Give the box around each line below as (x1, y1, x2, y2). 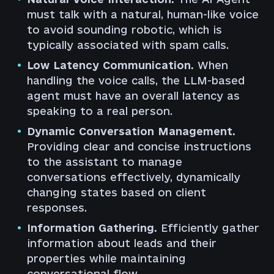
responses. (27, 202, 87, 214)
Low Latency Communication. (27, 59, 194, 72)
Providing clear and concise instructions (27, 141, 251, 153)
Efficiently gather (157, 222, 259, 234)
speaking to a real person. (27, 105, 172, 117)
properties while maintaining (27, 253, 186, 265)
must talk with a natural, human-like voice (27, 9, 259, 21)
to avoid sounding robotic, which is (27, 24, 222, 36)
